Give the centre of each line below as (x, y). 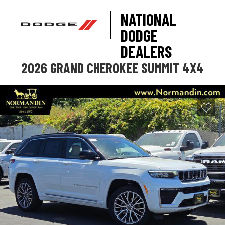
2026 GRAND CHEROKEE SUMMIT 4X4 (113, 68)
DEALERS (146, 51)
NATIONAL (149, 19)
